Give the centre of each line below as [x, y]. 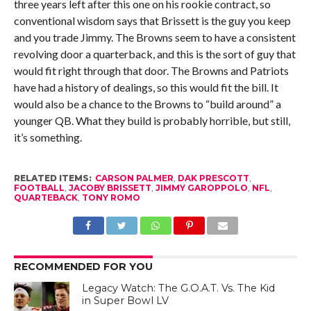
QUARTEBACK [45, 198]
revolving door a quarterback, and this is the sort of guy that [154, 54]
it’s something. [48, 137]
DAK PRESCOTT [213, 178]
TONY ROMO [111, 198]
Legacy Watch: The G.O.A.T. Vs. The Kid [179, 288]
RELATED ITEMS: [52, 178]
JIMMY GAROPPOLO [201, 188]
